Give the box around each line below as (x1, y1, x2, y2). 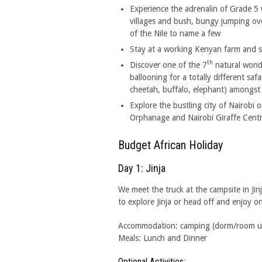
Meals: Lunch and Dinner (118, 233, 207, 243)
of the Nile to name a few (130, 29, 220, 38)
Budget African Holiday (118, 138, 223, 152)
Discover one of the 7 (130, 60, 207, 70)
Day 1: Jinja (118, 162, 166, 174)
